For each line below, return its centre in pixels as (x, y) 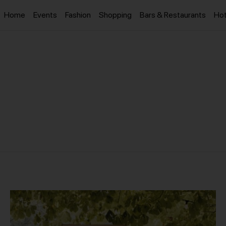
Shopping (115, 15)
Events (45, 15)
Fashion (78, 15)
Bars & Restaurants (173, 15)
